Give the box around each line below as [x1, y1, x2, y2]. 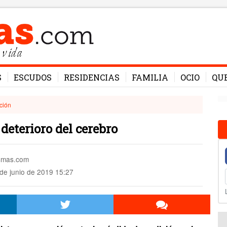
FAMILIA [132, 72, 168, 83]
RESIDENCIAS [64, 72, 120, 83]
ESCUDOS [14, 72, 52, 83]
